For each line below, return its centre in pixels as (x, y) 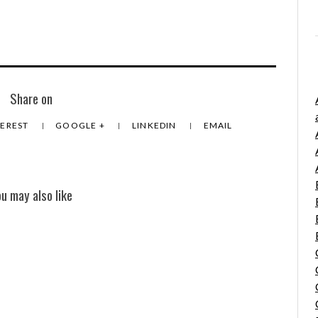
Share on (31, 99)
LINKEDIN (155, 126)
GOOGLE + (82, 126)
